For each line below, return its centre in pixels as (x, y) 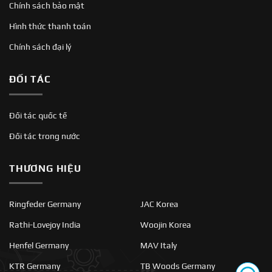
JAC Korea (159, 204)
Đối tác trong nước (45, 136)
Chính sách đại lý (40, 47)
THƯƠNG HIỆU (45, 168)
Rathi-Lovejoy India (45, 225)
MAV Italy (158, 246)
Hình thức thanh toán (50, 26)
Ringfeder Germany (45, 204)
